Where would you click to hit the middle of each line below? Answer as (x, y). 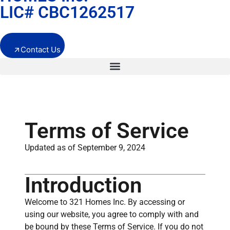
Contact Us (41, 50)
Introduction (83, 185)
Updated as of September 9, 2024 (85, 147)
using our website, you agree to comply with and (112, 215)
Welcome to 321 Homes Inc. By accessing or (105, 202)
